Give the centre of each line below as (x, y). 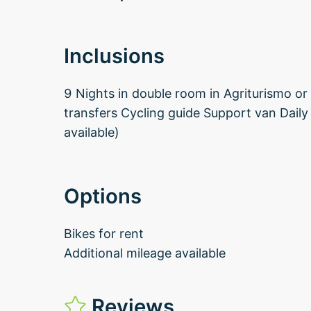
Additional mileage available (145, 253)
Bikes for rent (104, 234)
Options (103, 196)
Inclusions (114, 56)
